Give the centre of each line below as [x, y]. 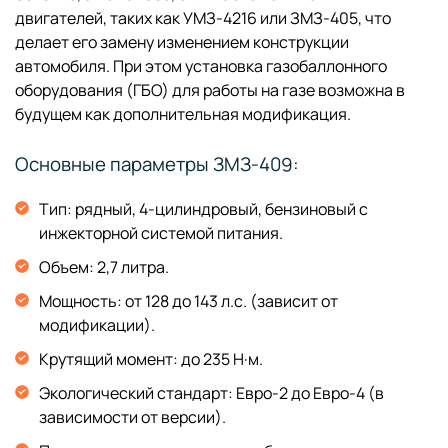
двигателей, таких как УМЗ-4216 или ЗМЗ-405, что [203, 18]
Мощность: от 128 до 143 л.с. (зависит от [188, 301]
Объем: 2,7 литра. [104, 267]
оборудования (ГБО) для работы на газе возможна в [210, 90]
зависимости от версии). [132, 417]
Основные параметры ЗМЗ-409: [157, 164]
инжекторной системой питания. [161, 233]
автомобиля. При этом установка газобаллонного [201, 66]
